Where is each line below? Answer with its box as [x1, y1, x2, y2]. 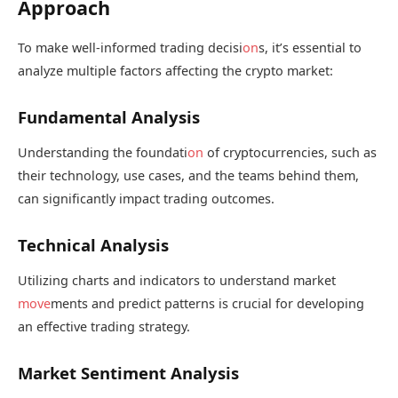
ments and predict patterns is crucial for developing [51, 294, 364, 312]
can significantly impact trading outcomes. [18, 190, 275, 208]
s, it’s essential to [259, 39, 362, 57]
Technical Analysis [18, 233, 169, 256]
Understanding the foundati [18, 144, 187, 162]
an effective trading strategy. [18, 317, 190, 335]
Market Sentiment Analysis [18, 361, 239, 384]
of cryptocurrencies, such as [203, 144, 377, 162]
